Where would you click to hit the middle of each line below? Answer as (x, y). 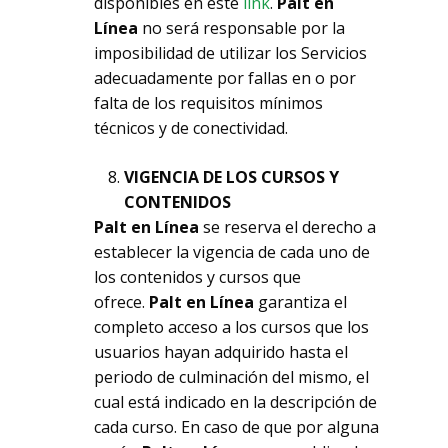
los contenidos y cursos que (198, 277)
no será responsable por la (244, 28)
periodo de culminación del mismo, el (232, 377)
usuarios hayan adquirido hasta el (221, 352)
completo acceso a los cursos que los (232, 327)
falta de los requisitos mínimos (209, 103)
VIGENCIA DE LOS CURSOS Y (232, 177)
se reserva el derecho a (290, 227)
